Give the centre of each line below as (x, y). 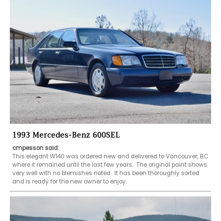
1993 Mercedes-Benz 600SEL (66, 135)
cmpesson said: (36, 148)
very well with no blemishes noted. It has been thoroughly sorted (106, 173)
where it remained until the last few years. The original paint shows (110, 165)
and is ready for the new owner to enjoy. (70, 181)
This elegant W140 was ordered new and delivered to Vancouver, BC (110, 156)
